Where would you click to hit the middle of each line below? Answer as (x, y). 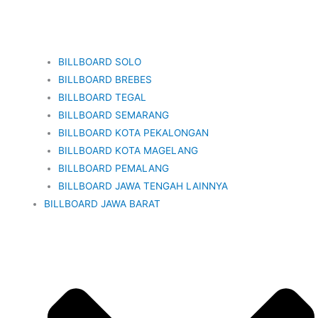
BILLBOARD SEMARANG (114, 115)
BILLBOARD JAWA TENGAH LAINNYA (143, 186)
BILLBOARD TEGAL (103, 97)
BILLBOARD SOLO (100, 61)
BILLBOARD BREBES (105, 79)
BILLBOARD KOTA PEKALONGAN (134, 132)
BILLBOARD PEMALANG (114, 168)
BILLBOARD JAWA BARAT (102, 203)
